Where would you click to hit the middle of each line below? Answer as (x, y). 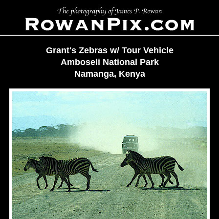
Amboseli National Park (109, 62)
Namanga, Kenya (109, 74)
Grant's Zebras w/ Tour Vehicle (109, 50)
